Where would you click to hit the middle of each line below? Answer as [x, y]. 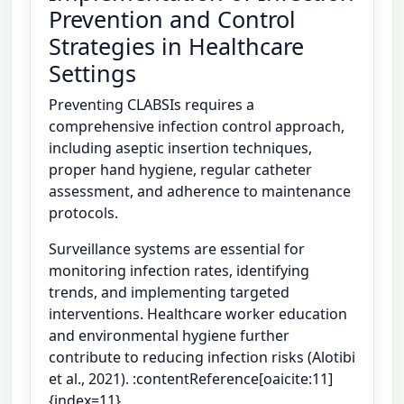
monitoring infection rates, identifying [179, 271]
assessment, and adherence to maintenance [200, 192]
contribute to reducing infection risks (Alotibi [202, 358]
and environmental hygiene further [169, 336]
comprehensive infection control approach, [197, 127]
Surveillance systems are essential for [177, 249]
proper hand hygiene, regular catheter [180, 170]
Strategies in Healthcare [176, 46]
